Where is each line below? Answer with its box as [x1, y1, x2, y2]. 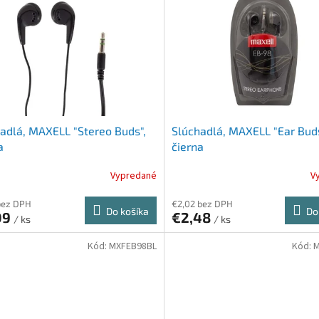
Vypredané [110, 168, 157, 183]
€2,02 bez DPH [171, 198, 233, 210]
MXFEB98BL [108, 239, 157, 253]
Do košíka [105, 205, 149, 218]
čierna [171, 140, 204, 154]
